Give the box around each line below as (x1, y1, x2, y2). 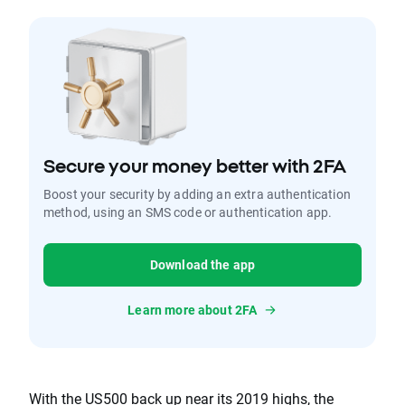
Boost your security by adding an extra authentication (43, 185, 351, 202)
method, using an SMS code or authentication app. (43, 203, 333, 221)
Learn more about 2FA (127, 301, 258, 318)
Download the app (149, 256, 256, 273)
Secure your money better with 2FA (43, 155, 346, 176)
